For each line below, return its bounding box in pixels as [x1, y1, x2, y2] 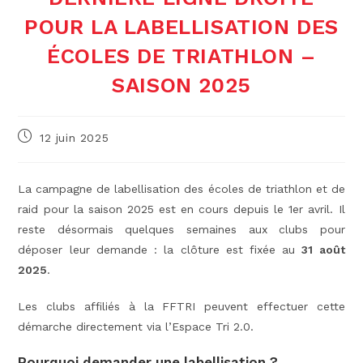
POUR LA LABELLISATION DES [23, 15, 339, 40]
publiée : [17, 144, 69, 158]
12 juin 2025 [40, 131, 109, 145]
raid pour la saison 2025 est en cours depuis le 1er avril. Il [18, 203, 345, 216]
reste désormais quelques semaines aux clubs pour [18, 223, 345, 237]
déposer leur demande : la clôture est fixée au [18, 243, 302, 257]
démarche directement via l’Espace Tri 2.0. [18, 320, 254, 334]
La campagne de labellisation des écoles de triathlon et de [18, 182, 345, 196]
